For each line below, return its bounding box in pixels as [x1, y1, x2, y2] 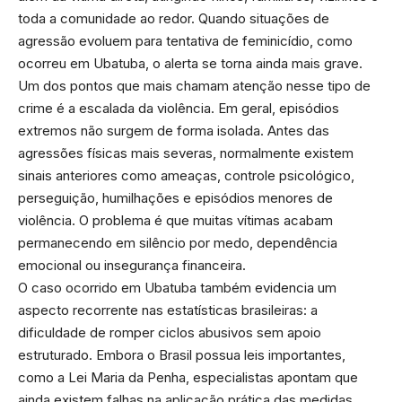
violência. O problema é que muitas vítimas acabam [18, 211, 333, 229]
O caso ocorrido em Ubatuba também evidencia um [18, 278, 336, 296]
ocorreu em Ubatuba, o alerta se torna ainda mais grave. [18, 54, 363, 72]
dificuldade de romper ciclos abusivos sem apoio [18, 323, 321, 341]
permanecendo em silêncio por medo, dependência [18, 233, 337, 251]
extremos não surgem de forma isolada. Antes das [18, 121, 329, 139]
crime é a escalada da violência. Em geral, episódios [18, 99, 339, 117]
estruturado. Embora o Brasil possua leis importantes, [18, 345, 345, 363]
